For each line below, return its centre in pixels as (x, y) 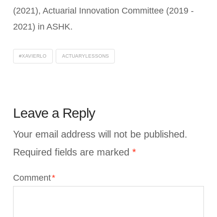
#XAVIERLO (33, 56)
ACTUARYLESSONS (85, 56)
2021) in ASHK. (43, 27)
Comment (33, 178)
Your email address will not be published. (100, 134)
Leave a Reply (54, 113)
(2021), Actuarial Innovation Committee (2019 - (103, 11)
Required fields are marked (72, 152)
